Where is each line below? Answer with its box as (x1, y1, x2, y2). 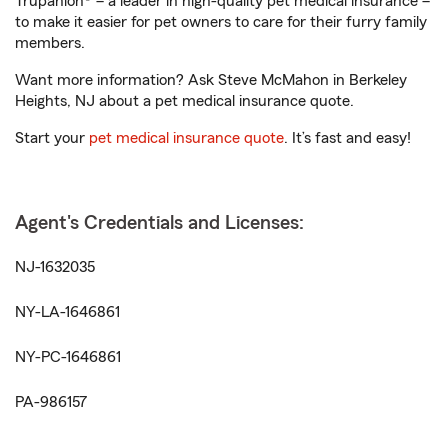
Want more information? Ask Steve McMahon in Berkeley (15, 72, 407, 89)
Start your (15, 130, 89, 147)
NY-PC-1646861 (15, 349, 121, 366)
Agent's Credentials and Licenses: (15, 213, 304, 234)
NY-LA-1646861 (15, 304, 120, 321)
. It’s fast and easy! (284, 130, 411, 147)
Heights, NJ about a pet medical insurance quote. (15, 93, 354, 110)
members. (15, 35, 85, 52)
